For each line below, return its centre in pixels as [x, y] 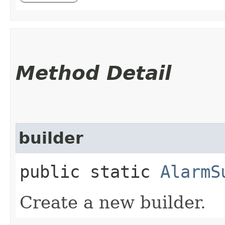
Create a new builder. [113, 202]
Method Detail [93, 73]
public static [90, 172]
